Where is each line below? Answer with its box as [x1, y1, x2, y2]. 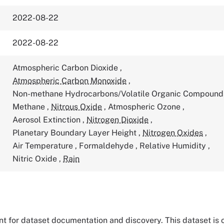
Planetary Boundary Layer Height [12, 128, 139, 137]
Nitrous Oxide [51, 102, 102, 111]
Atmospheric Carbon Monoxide [12, 76, 127, 85]
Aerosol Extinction [12, 115, 83, 124]
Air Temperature [12, 141, 75, 150]
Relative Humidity [139, 141, 208, 150]
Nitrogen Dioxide [86, 115, 149, 124]
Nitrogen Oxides [142, 128, 203, 137]
